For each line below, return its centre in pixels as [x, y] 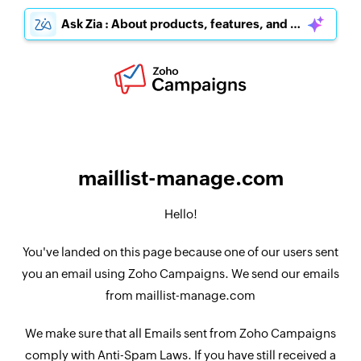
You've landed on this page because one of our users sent [180, 252]
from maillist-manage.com [180, 295]
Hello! [180, 214]
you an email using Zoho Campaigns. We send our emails [180, 274]
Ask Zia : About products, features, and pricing [295, 24]
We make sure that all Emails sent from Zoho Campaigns [180, 333]
